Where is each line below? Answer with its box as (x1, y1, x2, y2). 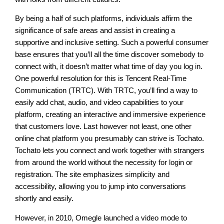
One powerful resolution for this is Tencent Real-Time (15, 74, 187, 83)
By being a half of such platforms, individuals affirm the (15, 14, 192, 23)
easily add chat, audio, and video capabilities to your (15, 98, 184, 107)
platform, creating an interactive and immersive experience (15, 110, 206, 119)
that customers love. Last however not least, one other (15, 122, 192, 131)
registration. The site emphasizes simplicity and (15, 170, 170, 179)
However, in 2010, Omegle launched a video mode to (15, 213, 187, 222)
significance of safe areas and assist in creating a (15, 26, 175, 35)
